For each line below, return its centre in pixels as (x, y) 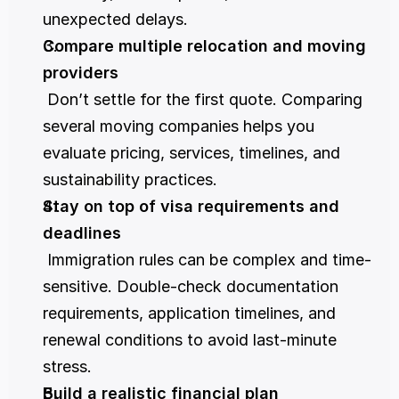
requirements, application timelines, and (189, 313)
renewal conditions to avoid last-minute (190, 340)
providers (81, 73)
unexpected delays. (115, 20)
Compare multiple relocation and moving (204, 46)
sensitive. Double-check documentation (191, 287)
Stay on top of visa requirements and (191, 207)
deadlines (82, 233)
